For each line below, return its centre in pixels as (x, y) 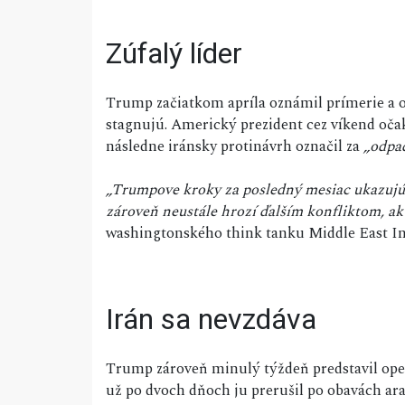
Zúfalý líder (174, 54)
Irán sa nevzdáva (211, 320)
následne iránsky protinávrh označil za (235, 147)
